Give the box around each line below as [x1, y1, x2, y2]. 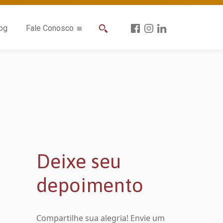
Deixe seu [36, 150, 121, 172]
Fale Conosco [25, 23, 74, 33]
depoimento [36, 174, 143, 196]
